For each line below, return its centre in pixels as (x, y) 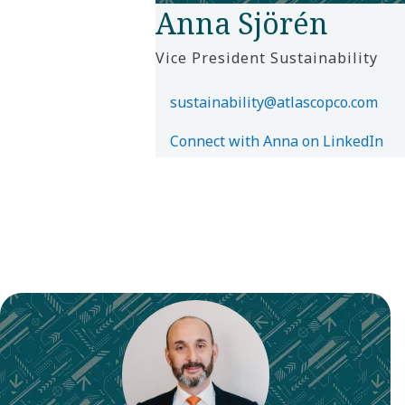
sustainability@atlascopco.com (274, 102)
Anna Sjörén (242, 23)
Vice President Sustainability (267, 57)
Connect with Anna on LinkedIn (277, 141)
